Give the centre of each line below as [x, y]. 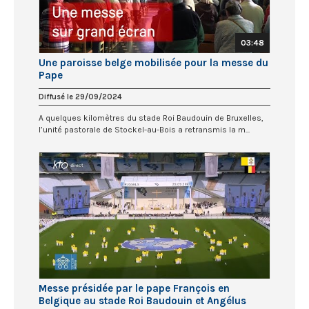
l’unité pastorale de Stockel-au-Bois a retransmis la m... [144, 129]
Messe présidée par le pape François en [134, 289]
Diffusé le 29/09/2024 [80, 97]
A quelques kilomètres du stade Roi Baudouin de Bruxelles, [151, 118]
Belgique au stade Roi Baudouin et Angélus [142, 301]
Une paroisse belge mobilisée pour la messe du [153, 62]
